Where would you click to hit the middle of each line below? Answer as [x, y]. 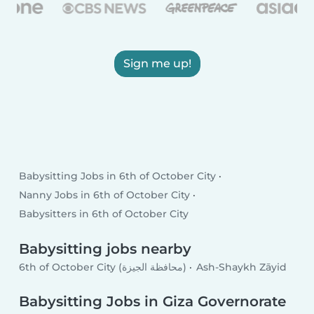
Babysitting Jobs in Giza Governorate [153, 302]
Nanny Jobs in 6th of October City [105, 195]
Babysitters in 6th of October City [104, 214]
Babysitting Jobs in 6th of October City [118, 176]
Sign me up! [157, 63]
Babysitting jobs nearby [105, 249]
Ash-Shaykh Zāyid [241, 267]
